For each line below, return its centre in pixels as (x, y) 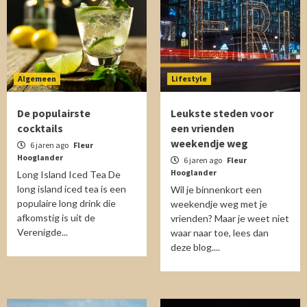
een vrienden (202, 128)
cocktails (40, 128)
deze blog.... (195, 247)
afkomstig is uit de (56, 218)
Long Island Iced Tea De (69, 174)
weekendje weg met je (219, 204)
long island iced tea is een (72, 189)
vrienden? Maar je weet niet (230, 218)
